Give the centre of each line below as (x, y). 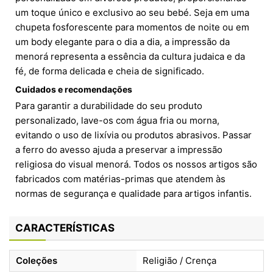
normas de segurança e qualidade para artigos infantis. (133, 194)
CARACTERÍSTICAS (65, 228)
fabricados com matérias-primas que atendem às (120, 179)
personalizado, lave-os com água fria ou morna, (117, 121)
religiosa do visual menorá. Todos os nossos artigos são (136, 165)
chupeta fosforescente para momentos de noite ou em (132, 27)
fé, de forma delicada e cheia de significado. (110, 71)
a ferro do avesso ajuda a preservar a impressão (119, 150)
